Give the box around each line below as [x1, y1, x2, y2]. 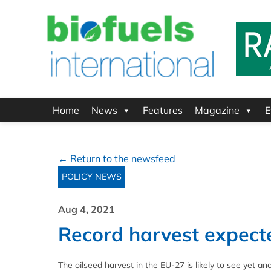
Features [143, 104, 183, 117]
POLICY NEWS [62, 171, 122, 183]
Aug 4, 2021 [58, 203, 115, 216]
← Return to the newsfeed [58, 152, 175, 165]
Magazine [195, 104, 240, 117]
